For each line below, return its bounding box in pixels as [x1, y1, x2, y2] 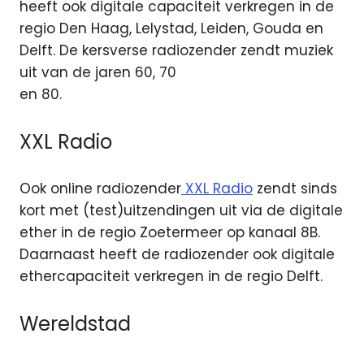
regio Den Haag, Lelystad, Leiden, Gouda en [19, 19, 323, 39]
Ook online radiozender [19, 179, 181, 199]
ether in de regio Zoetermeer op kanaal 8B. [19, 223, 320, 243]
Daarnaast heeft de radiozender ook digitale [19, 245, 335, 265]
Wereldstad [19, 310, 131, 337]
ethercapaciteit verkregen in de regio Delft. [19, 266, 323, 287]
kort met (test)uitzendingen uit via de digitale [19, 201, 343, 221]
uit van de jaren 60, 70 [19, 63, 176, 83]
